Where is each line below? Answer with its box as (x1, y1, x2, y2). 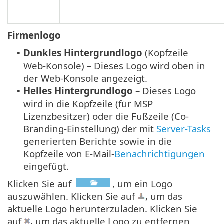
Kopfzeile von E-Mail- (23, 147, 114, 160)
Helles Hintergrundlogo (23, 84, 133, 97)
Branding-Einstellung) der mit (23, 122, 156, 135)
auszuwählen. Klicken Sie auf (7, 189, 137, 202)
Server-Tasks (156, 122, 211, 135)
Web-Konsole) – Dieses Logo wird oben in (23, 59, 205, 72)
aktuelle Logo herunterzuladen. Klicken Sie (7, 202, 197, 215)
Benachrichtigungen (114, 147, 205, 160)
